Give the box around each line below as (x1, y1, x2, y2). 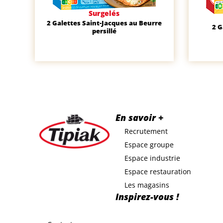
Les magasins (124, 180, 169, 190)
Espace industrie (124, 153, 180, 163)
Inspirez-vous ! (115, 191, 179, 203)
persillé (92, 26, 116, 35)
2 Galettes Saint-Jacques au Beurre (46, 18, 162, 27)
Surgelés (89, 8, 120, 18)
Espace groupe (124, 140, 174, 149)
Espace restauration (124, 167, 191, 176)
